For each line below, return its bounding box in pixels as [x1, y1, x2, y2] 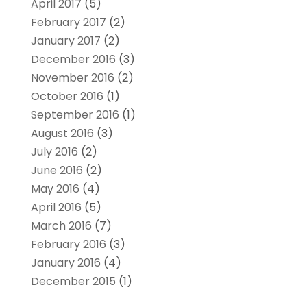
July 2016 [30, 143, 78, 160]
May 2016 [30, 180, 79, 197]
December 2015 [30, 273, 116, 289]
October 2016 [30, 88, 103, 104]
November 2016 [30, 69, 114, 86]
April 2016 [30, 199, 82, 215]
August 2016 [30, 125, 94, 141]
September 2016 [30, 106, 119, 123]
